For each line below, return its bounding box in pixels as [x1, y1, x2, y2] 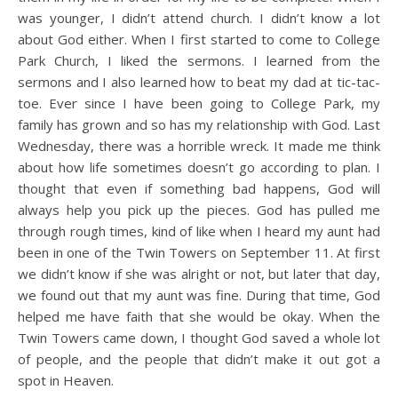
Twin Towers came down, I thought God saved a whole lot [18, 329, 380, 346]
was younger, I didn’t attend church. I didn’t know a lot [18, 9, 380, 27]
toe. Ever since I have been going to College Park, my [18, 94, 380, 112]
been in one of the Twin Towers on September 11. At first [18, 243, 380, 261]
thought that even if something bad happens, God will [18, 179, 380, 197]
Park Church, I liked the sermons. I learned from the [18, 52, 380, 69]
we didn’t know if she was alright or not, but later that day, [18, 265, 380, 283]
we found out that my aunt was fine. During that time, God [18, 286, 380, 304]
